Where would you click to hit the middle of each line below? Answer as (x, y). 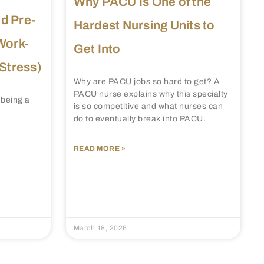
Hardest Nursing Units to (144, 25)
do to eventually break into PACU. (139, 118)
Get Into (97, 49)
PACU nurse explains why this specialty (151, 94)
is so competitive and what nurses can (148, 106)
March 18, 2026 (100, 228)
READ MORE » (99, 148)
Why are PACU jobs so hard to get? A (146, 81)
